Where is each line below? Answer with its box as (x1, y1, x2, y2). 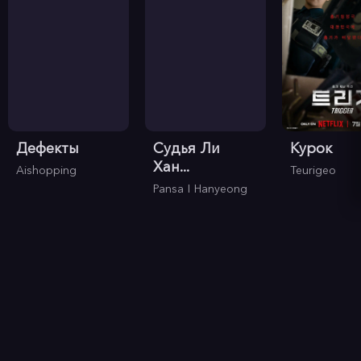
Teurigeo (290, 163, 336, 178)
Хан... (153, 158, 189, 176)
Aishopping (16, 163, 77, 178)
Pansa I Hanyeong (153, 181, 247, 197)
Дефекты (16, 139, 79, 158)
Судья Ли (153, 139, 220, 158)
